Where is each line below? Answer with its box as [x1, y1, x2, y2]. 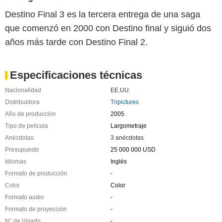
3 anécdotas [110, 134, 144, 142]
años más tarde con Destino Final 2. [5, 37, 148, 48]
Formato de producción [5, 170, 67, 177]
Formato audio [5, 194, 44, 201]
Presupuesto [5, 146, 39, 154]
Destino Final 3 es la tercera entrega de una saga [5, 9, 200, 20]
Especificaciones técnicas [10, 69, 142, 82]
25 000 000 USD [110, 146, 156, 154]
